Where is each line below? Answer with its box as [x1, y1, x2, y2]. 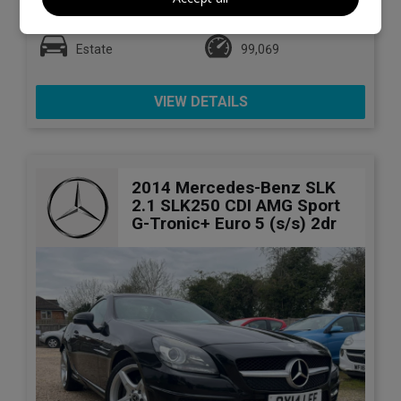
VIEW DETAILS [153, 92, 248, 110]
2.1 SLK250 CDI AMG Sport [132, 195, 340, 217]
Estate [76, 41, 113, 56]
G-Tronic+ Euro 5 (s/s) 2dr [132, 213, 337, 235]
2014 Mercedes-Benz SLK [132, 177, 336, 199]
